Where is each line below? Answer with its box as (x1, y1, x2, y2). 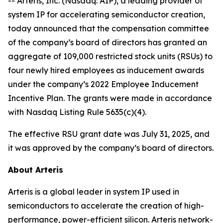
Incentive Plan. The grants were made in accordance (8, 93, 212, 103)
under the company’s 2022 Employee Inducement (8, 79, 199, 89)
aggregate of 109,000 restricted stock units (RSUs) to (8, 51, 213, 61)
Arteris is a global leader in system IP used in (8, 187, 179, 197)
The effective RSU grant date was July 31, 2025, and (8, 129, 210, 139)
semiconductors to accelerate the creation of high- (8, 201, 204, 211)
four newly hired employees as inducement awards (8, 65, 204, 75)
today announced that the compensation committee (8, 23, 209, 33)
